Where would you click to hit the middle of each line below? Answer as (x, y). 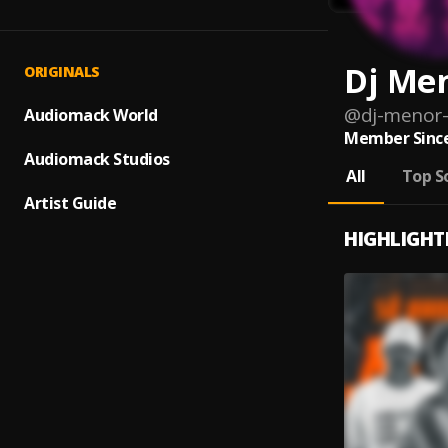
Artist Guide (70, 203)
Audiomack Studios (97, 159)
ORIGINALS (62, 71)
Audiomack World (91, 115)
